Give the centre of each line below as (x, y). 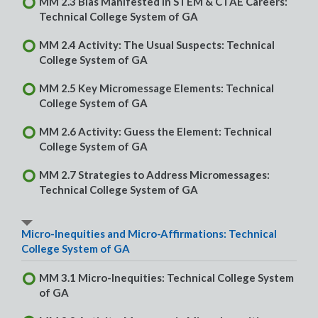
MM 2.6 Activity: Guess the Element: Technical (155, 132)
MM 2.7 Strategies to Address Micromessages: (154, 175)
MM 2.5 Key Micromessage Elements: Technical (157, 88)
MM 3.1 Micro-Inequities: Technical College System (166, 278)
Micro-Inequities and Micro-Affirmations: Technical (149, 234)
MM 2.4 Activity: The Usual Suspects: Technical (157, 45)
